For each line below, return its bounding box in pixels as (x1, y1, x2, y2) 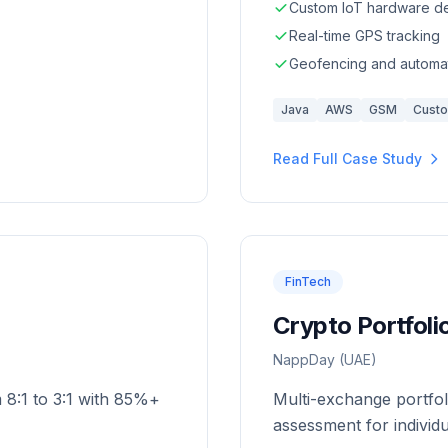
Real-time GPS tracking (289, 27, 440, 44)
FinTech (285, 274, 331, 289)
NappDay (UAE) (273, 351, 377, 368)
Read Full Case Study (273, 150, 422, 167)
